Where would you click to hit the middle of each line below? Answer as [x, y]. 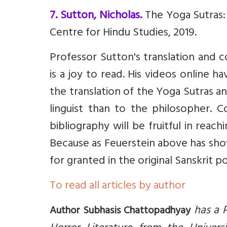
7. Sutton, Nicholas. [96, 16]
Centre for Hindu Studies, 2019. [123, 33]
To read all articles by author [118, 186]
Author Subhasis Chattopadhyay [120, 212]
